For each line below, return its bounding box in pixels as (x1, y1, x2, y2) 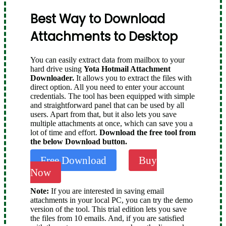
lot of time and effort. (30, 128, 99, 137)
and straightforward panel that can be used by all (30, 100, 184, 109)
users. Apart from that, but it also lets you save (30, 109, 177, 119)
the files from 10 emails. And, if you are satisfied (30, 213, 184, 222)
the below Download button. (30, 137, 127, 146)
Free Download (40, 154, 106, 166)
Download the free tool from (99, 128, 196, 137)
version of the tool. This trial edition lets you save (30, 204, 187, 213)
